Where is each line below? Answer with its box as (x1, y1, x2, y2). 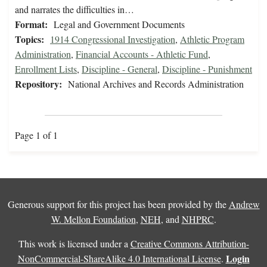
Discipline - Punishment (162, 63, 252, 76)
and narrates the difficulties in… (15, 3, 134, 16)
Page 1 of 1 (15, 129, 58, 142)
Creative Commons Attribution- (130, 237, 249, 250)
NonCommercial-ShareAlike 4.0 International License (17, 252, 221, 265)
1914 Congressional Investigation (50, 33, 175, 46)
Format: (15, 17, 48, 32)
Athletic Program (180, 33, 244, 46)
